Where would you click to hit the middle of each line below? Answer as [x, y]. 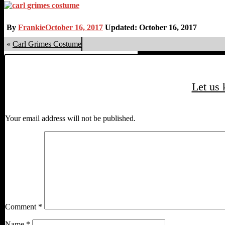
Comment [22, 207]
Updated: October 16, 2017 [150, 27]
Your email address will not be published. [70, 119]
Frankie [32, 27]
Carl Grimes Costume [47, 44]
